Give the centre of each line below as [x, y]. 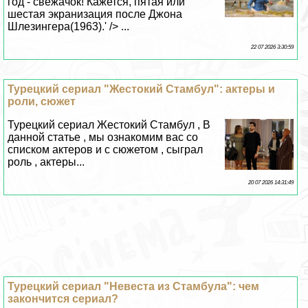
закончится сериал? [63, 299]
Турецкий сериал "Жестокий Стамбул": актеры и [142, 89]
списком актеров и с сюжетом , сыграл [106, 150]
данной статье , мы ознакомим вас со [103, 137]
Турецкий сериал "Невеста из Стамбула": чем [134, 287]
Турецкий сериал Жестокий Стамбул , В [109, 125]
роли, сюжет [42, 102]
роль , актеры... [46, 162]
